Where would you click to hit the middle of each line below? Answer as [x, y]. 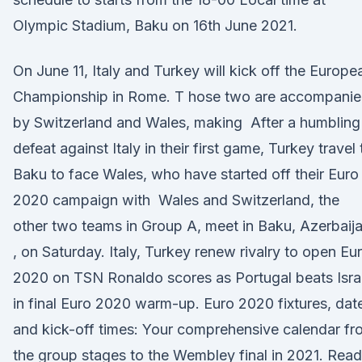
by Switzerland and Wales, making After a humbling [187, 122]
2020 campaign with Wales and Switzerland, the [176, 200]
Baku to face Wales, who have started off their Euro [186, 174]
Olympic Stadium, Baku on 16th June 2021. [155, 25]
